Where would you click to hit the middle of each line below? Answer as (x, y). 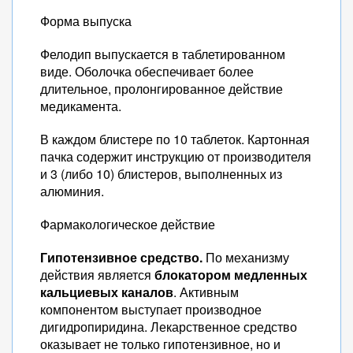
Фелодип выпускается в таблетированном (163, 54)
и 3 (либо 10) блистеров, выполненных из (161, 174)
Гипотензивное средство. (121, 257)
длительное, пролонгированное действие (162, 89)
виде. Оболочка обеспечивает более (147, 71)
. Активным (206, 292)
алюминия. (72, 191)
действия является (97, 275)
